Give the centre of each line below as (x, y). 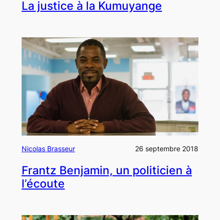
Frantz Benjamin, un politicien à (107, 170)
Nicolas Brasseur (48, 149)
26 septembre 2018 (167, 149)
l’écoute (43, 183)
